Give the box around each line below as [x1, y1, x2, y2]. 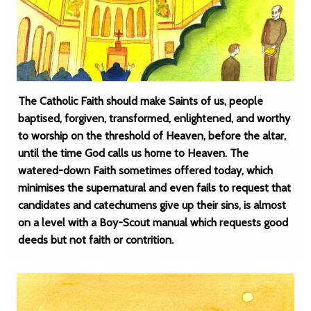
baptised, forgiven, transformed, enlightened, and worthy [18, 112, 290, 125]
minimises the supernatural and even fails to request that [18, 181, 291, 194]
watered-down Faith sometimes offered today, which [18, 164, 273, 177]
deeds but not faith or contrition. [18, 233, 174, 246]
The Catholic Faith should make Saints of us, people [18, 94, 263, 108]
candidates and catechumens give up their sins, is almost [18, 199, 286, 212]
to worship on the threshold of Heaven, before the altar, [18, 129, 286, 142]
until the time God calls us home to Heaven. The [18, 146, 249, 160]
